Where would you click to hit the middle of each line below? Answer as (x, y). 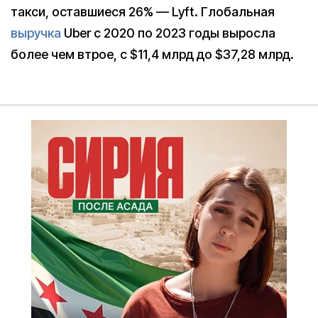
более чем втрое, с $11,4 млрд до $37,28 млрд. (152, 55)
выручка (36, 33)
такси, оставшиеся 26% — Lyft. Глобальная (143, 12)
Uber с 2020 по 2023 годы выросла (168, 33)
